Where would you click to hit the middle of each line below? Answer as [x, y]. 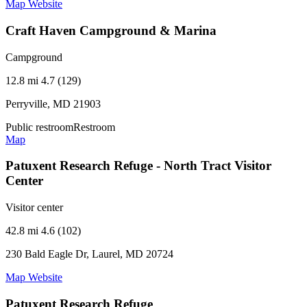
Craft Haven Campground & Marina [111, 30]
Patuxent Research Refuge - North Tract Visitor [138, 166]
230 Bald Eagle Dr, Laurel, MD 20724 [89, 254]
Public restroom [39, 127]
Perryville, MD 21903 [53, 103]
